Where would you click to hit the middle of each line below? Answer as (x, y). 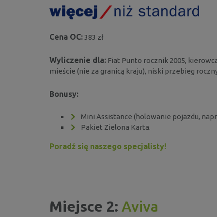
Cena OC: (66, 37)
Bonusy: (64, 94)
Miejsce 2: (85, 206)
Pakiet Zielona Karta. (116, 127)
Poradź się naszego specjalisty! (108, 146)
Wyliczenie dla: (78, 60)
